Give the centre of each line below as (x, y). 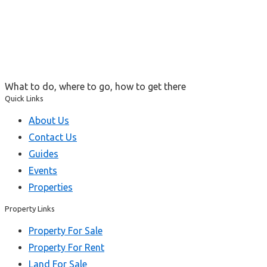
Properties (51, 187)
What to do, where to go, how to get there (95, 86)
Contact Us (53, 137)
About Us (49, 120)
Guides (44, 153)
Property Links (30, 208)
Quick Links (24, 98)
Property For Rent (66, 247)
